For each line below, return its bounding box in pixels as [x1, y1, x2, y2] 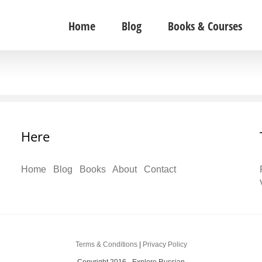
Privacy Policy [142, 240, 187, 249]
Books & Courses [167, 18, 242, 34]
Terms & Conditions [75, 240, 137, 249]
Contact [144, 164, 177, 174]
